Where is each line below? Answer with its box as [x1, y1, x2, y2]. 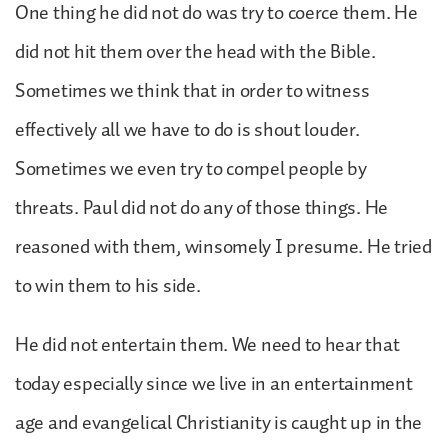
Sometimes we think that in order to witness [15, 74, 370, 107]
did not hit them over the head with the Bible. [15, 35, 376, 68]
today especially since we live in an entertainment [15, 367, 413, 400]
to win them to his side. [15, 269, 205, 302]
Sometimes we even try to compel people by [15, 152, 367, 185]
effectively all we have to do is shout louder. [15, 113, 360, 146]
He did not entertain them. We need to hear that [15, 328, 400, 361]
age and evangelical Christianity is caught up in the [15, 406, 422, 439]
